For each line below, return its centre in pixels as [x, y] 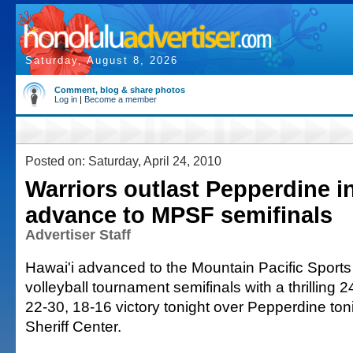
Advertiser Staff [78, 235]
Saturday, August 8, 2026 [102, 60]
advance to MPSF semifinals [179, 215]
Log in [66, 99]
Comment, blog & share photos [120, 90]
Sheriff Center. [73, 326]
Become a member [121, 99]
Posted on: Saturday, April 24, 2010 [123, 161]
